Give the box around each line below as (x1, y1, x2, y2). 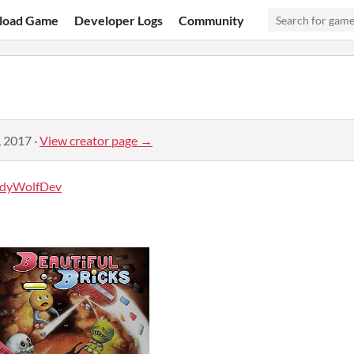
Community (179, 12, 245, 28)
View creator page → (40, 132, 153, 148)
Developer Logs (74, 12, 164, 28)
